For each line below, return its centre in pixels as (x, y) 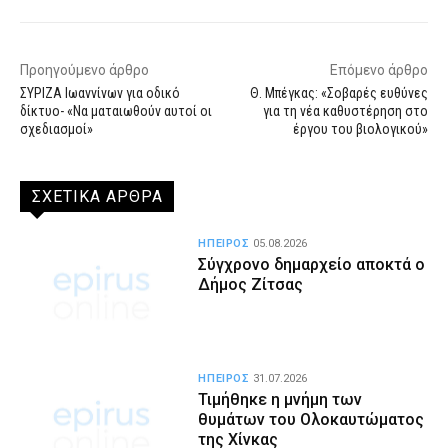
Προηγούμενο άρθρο (84, 69)
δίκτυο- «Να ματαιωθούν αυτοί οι (116, 110)
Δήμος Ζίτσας (251, 284)
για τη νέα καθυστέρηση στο (345, 110)
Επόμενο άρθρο (378, 69)
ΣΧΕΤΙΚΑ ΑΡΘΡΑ (97, 196)
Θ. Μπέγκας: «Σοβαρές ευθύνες (338, 92)
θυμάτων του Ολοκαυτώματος (311, 419)
